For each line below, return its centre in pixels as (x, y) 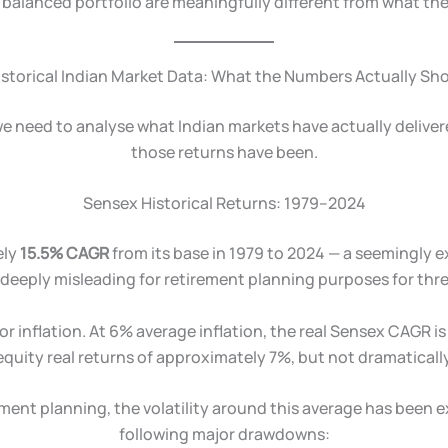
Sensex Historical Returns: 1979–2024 (224, 203)
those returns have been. (224, 151)
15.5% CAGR (64, 253)
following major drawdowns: (224, 434)
